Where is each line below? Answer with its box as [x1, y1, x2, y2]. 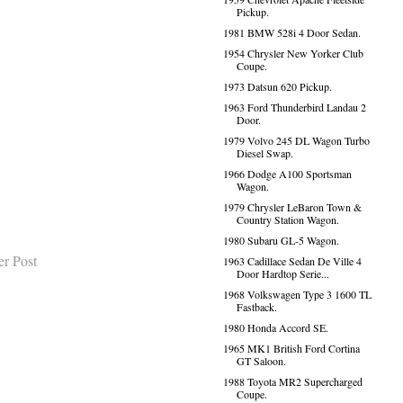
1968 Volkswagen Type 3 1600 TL [222, 287, 372, 301]
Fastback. [236, 300, 277, 314]
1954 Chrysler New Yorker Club [222, 46, 363, 60]
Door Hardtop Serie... [236, 266, 329, 281]
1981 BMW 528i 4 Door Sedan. [222, 25, 361, 40]
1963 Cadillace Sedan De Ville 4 [222, 254, 362, 268]
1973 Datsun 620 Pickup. [222, 79, 332, 94]
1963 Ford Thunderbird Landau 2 [222, 100, 366, 114]
